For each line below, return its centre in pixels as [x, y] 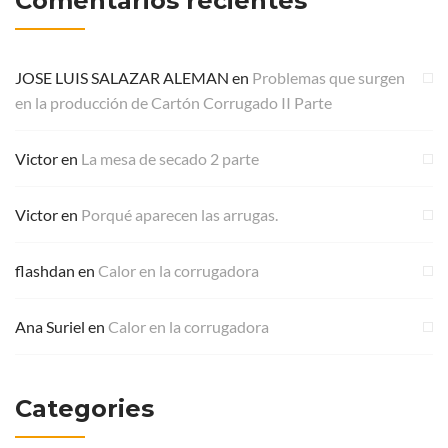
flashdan [45, 270]
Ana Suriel [50, 326]
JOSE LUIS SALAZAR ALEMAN [122, 77]
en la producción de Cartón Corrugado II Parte [173, 102]
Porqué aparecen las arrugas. [179, 214]
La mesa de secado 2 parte [170, 158]
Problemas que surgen [328, 77]
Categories [84, 408]
